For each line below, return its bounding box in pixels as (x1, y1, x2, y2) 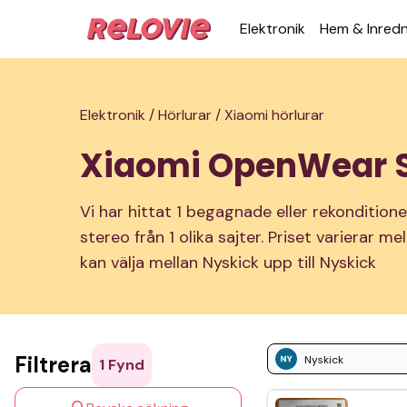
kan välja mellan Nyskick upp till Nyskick (80, 252, 376, 273)
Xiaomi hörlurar (224, 105, 324, 124)
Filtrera (15, 351, 92, 379)
